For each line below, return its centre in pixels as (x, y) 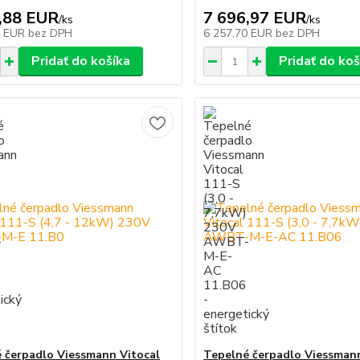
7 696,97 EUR (255, 18)
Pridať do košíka (80, 61)
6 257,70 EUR (240, 33)
